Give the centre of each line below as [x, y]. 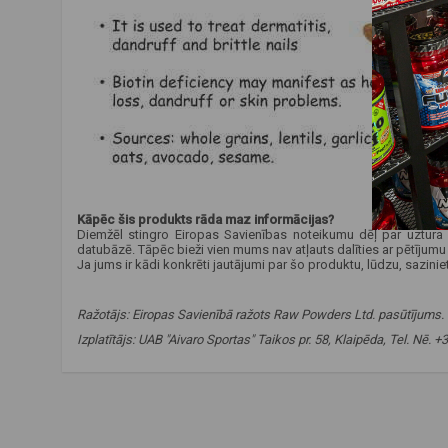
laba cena [96, 426]
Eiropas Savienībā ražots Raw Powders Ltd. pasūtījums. [286, 314]
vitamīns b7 [291, 401]
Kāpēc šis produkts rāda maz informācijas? [205, 219]
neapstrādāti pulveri [125, 401]
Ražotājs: [103, 314]
